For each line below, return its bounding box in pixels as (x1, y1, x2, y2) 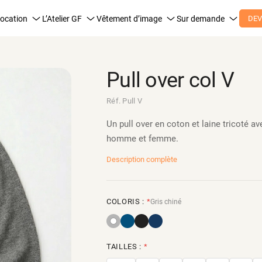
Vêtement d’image (96, 13, 162, 23)
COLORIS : (106, 197, 147, 206)
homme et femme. (106, 133, 178, 144)
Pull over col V (106, 68, 235, 92)
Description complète (106, 155, 177, 164)
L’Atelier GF (42, 13, 82, 23)
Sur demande (176, 13, 225, 23)
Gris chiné (150, 197, 182, 206)
